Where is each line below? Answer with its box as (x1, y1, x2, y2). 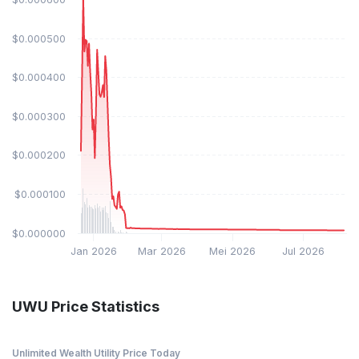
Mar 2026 (137, 245, 186, 258)
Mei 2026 (209, 245, 256, 258)
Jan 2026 (70, 245, 117, 258)
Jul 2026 (281, 245, 325, 258)
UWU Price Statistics (12, 298, 159, 316)
